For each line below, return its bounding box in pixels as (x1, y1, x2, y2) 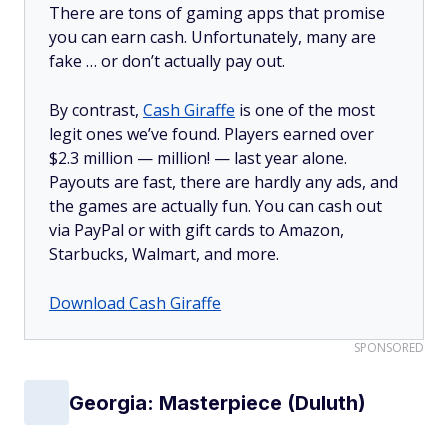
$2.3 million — (49, 147, 157, 169)
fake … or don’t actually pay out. (49, 50, 285, 72)
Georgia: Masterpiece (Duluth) (69, 390, 366, 415)
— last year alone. (210, 147, 347, 169)
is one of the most (235, 99, 375, 121)
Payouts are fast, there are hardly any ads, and (49, 171, 398, 193)
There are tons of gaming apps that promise (49, 2, 385, 24)
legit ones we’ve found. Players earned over (49, 123, 374, 145)
